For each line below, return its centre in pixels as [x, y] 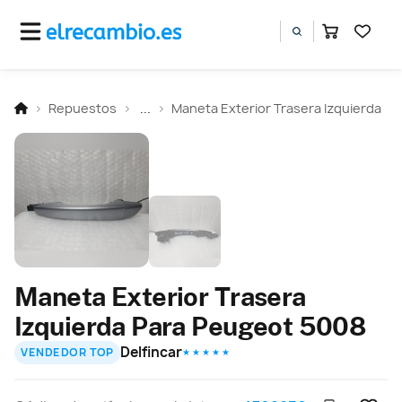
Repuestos [83, 108]
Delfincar [152, 352]
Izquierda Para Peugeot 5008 [190, 326]
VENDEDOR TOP [67, 353]
